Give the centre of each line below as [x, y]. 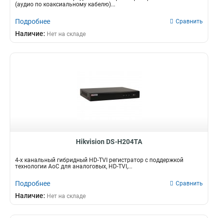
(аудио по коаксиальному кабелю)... [65, 4]
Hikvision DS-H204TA [109, 142]
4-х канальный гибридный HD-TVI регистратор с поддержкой [99, 160]
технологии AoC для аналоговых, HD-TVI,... [74, 166]
